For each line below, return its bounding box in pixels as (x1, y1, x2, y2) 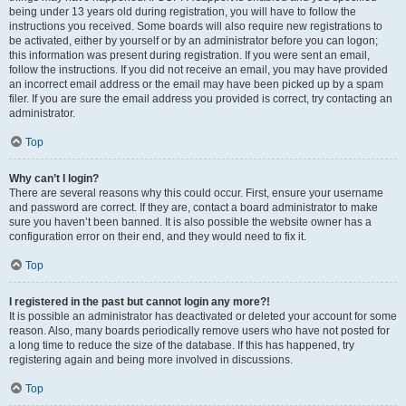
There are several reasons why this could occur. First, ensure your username (9, 187, 383, 199)
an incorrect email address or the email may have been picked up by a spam (9, 78, 383, 91)
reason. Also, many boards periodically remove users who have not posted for (9, 324, 390, 337)
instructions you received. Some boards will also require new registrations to (9, 20, 382, 33)
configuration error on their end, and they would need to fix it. (9, 230, 306, 243)
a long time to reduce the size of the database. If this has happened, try (9, 339, 354, 352)
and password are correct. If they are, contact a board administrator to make (9, 201, 378, 214)
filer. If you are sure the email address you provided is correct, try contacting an (9, 92, 392, 105)
